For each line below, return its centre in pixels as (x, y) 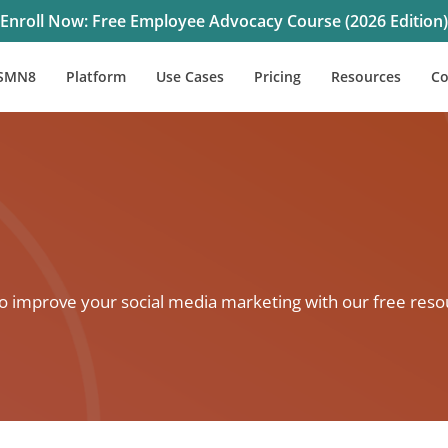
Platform (96, 76)
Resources (366, 76)
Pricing (277, 76)
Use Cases (190, 76)
